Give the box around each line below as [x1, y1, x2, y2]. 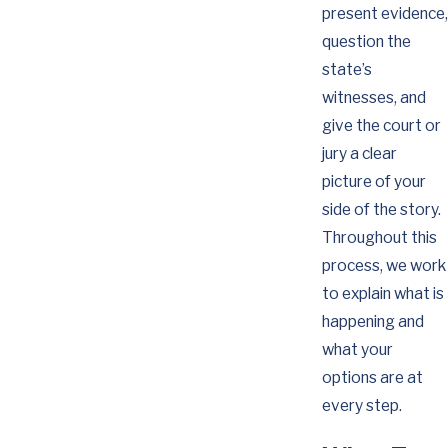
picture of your [321, 172, 426, 192]
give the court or [321, 116, 441, 136]
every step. [321, 396, 402, 416]
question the [321, 32, 411, 52]
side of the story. [321, 200, 441, 220]
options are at [321, 368, 423, 388]
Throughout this [321, 228, 437, 248]
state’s [321, 60, 372, 80]
